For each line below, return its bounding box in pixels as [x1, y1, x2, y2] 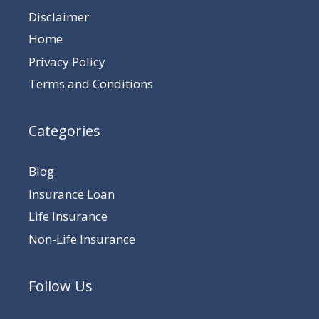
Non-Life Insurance [28, 230, 135, 247]
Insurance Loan [28, 185, 115, 202]
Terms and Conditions [28, 75, 153, 93]
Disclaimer [28, 8, 89, 25]
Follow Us [28, 276, 93, 296]
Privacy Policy [28, 53, 105, 70]
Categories [28, 121, 100, 141]
